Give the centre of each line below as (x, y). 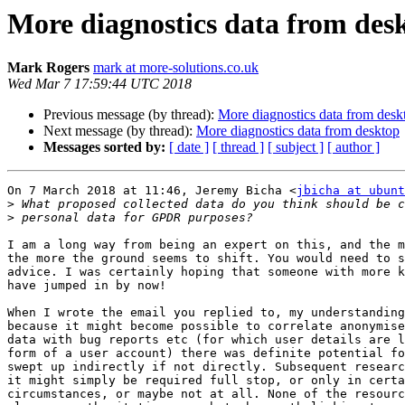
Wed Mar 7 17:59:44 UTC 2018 (99, 84)
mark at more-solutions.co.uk (176, 68)
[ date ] (189, 147)
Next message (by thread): (120, 131)
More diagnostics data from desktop (298, 131)
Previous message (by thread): (131, 115)
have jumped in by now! (87, 286)
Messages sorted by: (104, 147)
